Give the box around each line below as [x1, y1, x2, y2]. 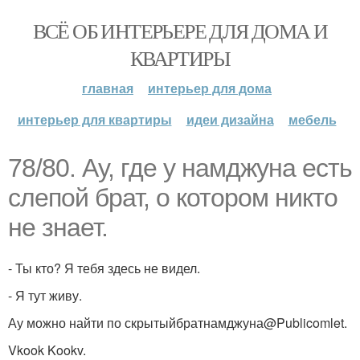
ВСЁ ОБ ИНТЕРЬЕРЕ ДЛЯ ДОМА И [32, 17, 328, 44]
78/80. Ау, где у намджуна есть [8, 153, 352, 182]
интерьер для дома [148, 79, 272, 97]
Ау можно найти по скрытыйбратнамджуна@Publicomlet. [8, 313, 347, 332]
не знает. [8, 213, 108, 242]
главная [82, 79, 133, 97]
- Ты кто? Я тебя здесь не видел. [8, 259, 200, 277]
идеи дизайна [186, 110, 274, 129]
